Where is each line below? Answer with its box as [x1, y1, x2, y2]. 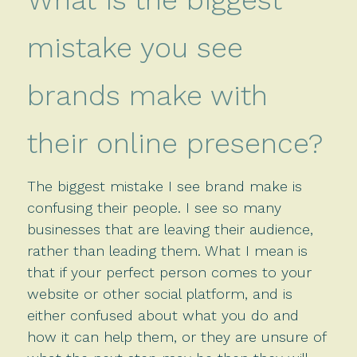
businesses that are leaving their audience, [26, 220, 313, 237]
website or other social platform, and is [26, 284, 292, 302]
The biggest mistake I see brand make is [26, 177, 302, 194]
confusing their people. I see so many [26, 198, 281, 216]
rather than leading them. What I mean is [26, 241, 308, 259]
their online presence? [26, 126, 323, 160]
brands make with [26, 78, 268, 112]
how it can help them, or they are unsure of [26, 328, 326, 345]
